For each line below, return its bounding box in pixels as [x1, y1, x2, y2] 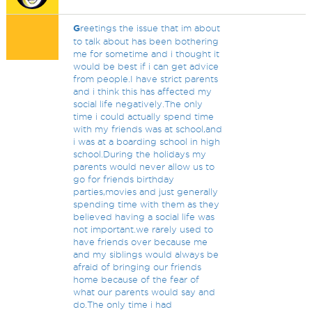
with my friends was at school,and [73, 124, 223, 134]
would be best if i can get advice [73, 61, 219, 71]
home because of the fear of [73, 274, 200, 284]
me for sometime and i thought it [73, 49, 220, 58]
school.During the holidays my [73, 149, 207, 159]
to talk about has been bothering [73, 36, 219, 46]
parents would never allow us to [73, 162, 215, 171]
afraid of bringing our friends [73, 262, 202, 272]
